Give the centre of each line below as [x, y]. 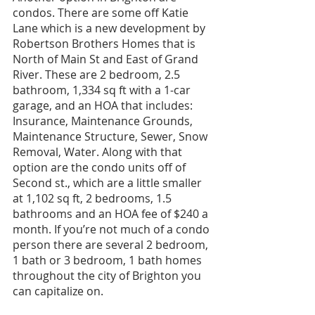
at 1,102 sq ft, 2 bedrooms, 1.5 [94, 198]
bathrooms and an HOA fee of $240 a [112, 213]
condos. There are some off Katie [102, 12]
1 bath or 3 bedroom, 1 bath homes [109, 260]
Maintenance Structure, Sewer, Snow [111, 136]
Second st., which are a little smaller [109, 182]
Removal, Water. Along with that [99, 152]
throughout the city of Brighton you [108, 275]
